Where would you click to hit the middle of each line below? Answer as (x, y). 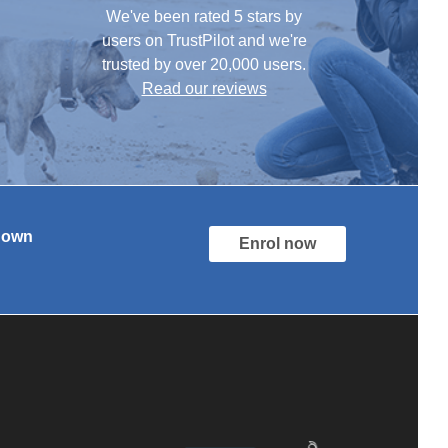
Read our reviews (204, 88)
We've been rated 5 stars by (204, 16)
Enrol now (277, 243)
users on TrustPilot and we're (204, 40)
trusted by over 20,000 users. (204, 64)
